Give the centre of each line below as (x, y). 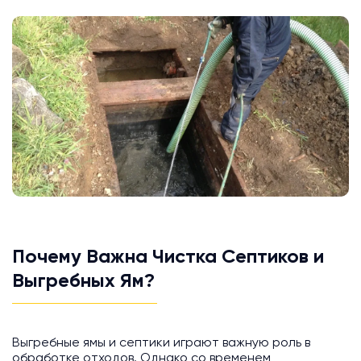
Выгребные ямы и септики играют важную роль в (161, 344)
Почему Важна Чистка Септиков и (168, 257)
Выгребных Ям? (83, 282)
